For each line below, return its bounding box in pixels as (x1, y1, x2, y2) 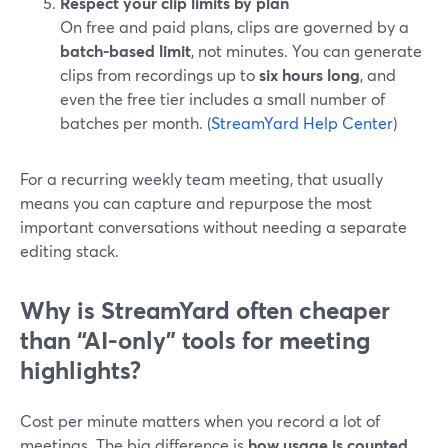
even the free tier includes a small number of (60, 88, 385, 109)
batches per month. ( (60, 112, 211, 133)
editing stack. (20, 240, 119, 261)
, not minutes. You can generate (191, 40, 422, 61)
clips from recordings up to (60, 64, 259, 85)
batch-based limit (60, 40, 191, 61)
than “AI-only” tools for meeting (20, 324, 370, 356)
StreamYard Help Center (211, 112, 393, 133)
